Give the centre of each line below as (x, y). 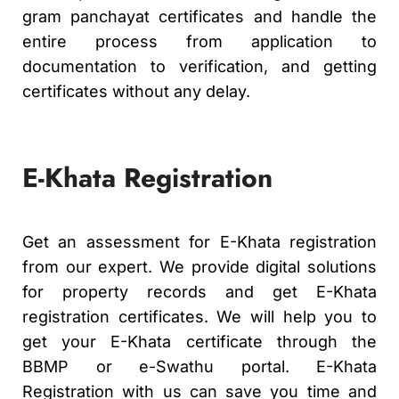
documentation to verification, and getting (199, 66)
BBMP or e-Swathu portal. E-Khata (199, 366)
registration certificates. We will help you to (199, 316)
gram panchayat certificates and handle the (199, 16)
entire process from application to (199, 41)
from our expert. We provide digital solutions (199, 266)
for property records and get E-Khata (199, 291)
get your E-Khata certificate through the (199, 341)
